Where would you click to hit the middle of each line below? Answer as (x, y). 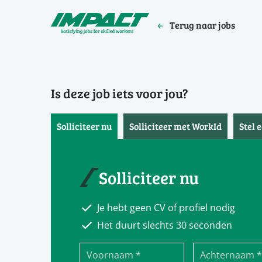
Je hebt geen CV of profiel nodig (166, 208)
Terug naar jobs (202, 25)
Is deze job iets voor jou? (120, 93)
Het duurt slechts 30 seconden (165, 225)
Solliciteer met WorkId (175, 126)
